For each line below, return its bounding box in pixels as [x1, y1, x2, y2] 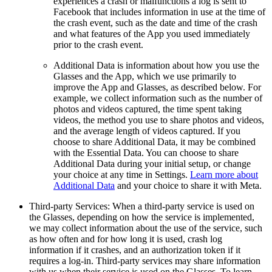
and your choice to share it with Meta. [115, 180, 262, 191]
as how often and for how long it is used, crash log [29, 233, 222, 244]
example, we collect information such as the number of [53, 92, 262, 103]
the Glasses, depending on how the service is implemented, [29, 211, 254, 222]
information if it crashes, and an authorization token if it [29, 244, 240, 255]
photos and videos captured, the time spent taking [53, 103, 242, 114]
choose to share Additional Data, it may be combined [53, 136, 256, 147]
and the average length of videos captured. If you [53, 125, 240, 136]
